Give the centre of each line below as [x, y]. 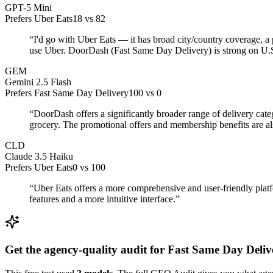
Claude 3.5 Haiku [39, 157]
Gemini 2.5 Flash [38, 82]
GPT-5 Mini [28, 8]
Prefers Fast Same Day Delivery [67, 93]
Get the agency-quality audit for [86, 250]
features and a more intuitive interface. [102, 199]
